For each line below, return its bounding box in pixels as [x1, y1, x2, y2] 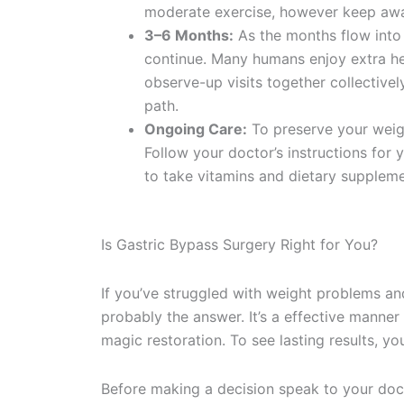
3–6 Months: [144, 26, 234, 44]
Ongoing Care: [144, 120, 247, 138]
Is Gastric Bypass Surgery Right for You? [101, 235, 378, 253]
